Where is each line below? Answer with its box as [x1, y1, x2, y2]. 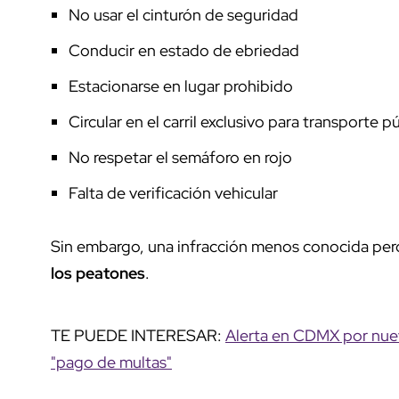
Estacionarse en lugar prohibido [69, 75, 293, 96]
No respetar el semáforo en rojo [69, 146, 292, 167]
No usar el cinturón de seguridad [69, 4, 298, 25]
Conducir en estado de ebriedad [69, 39, 299, 61]
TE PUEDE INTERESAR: [51, 324, 225, 346]
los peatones [51, 262, 145, 283]
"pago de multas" [51, 351, 172, 372]
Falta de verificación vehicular [69, 182, 278, 203]
